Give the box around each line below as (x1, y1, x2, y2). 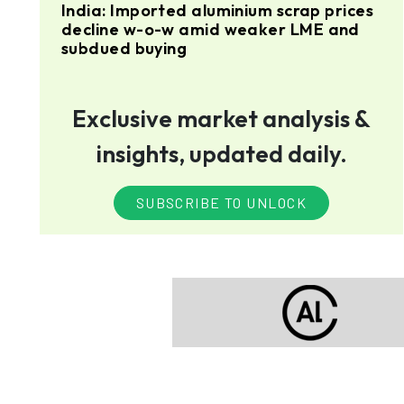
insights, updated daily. (95, 138, 347, 169)
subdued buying (61, 37, 188, 59)
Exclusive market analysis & (71, 103, 371, 133)
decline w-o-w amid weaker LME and (61, 18, 360, 40)
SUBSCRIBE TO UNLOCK (135, 193, 308, 211)
